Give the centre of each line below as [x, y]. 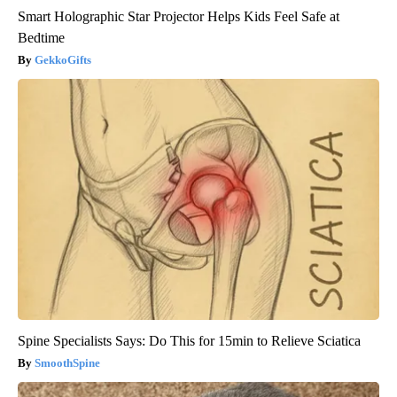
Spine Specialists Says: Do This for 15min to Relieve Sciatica [189, 340]
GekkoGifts [63, 59]
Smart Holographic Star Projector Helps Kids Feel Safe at [179, 16]
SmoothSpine [67, 362]
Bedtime [41, 37]
